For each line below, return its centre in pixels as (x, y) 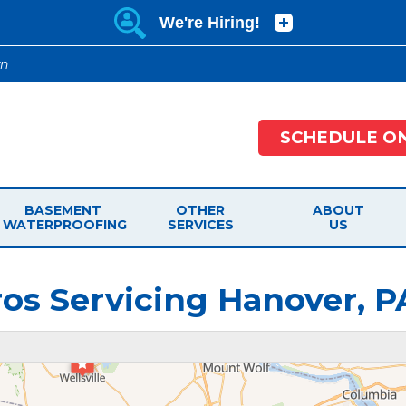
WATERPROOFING (65, 225)
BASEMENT (63, 211)
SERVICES (200, 225)
